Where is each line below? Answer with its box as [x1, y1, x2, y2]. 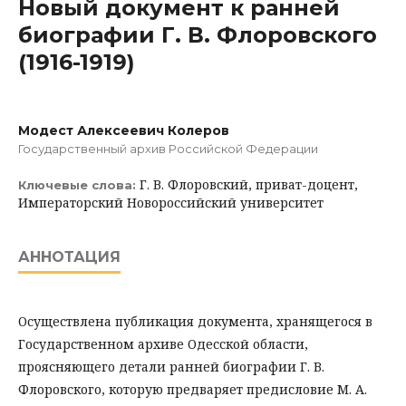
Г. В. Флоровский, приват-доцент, [140, 176, 358, 193]
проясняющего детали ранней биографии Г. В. [18, 358, 324, 375]
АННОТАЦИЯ [18, 248, 121, 266]
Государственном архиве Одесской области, [18, 335, 308, 353]
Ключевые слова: [18, 178, 140, 192]
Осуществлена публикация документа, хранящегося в [18, 313, 372, 330]
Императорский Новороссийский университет [18, 194, 324, 211]
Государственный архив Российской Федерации [18, 141, 318, 156]
